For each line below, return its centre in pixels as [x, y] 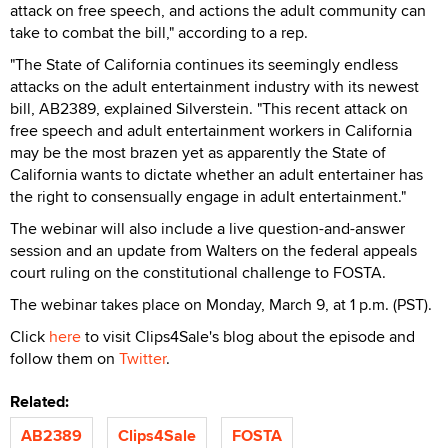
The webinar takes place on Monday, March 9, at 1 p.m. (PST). [223, 304]
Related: [43, 401]
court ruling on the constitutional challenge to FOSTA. [198, 272]
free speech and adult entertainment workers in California [211, 130]
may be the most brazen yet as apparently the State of [198, 152]
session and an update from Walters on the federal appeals [213, 250]
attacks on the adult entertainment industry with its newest [214, 86]
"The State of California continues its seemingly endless [204, 64]
